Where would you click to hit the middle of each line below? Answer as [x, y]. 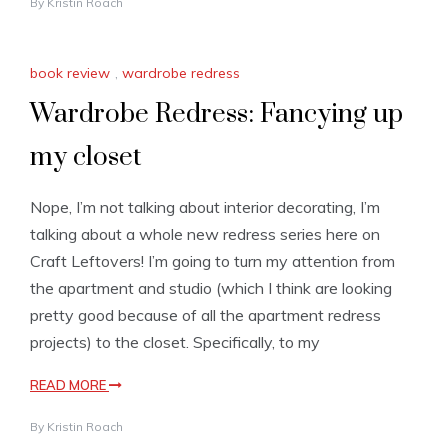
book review [70, 73]
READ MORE [69, 385]
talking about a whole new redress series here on [205, 234]
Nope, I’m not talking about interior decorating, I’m [205, 207]
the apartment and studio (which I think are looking [211, 288]
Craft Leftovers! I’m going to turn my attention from [212, 261]
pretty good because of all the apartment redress [205, 315]
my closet [85, 158]
